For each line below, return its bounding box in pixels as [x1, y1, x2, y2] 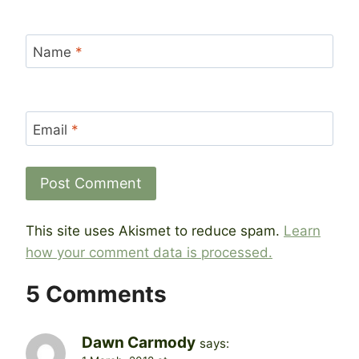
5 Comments [26, 280, 167, 309]
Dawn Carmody [82, 333, 196, 353]
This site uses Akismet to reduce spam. [26, 223, 284, 240]
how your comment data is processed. [26, 244, 272, 261]
